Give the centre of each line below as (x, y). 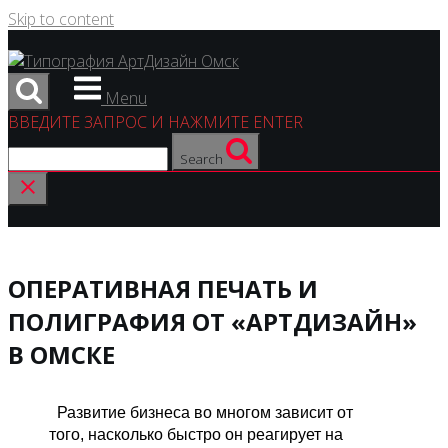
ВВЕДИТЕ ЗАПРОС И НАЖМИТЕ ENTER (155, 122)
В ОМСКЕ (61, 354)
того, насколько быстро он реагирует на (196, 434)
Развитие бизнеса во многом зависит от (203, 412)
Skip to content (61, 19)
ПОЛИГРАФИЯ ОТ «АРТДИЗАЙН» (212, 321)
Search (201, 159)
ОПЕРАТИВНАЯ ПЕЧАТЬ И (163, 288)
